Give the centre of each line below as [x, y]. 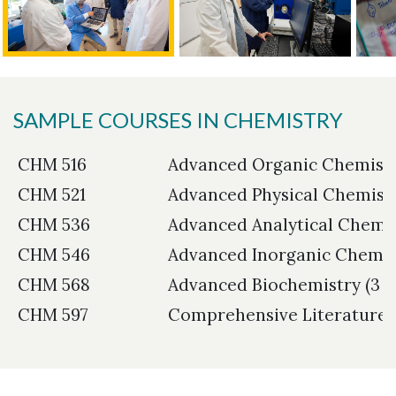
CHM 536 [54, 225]
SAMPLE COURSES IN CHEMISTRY [178, 120]
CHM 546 [54, 255]
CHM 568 [54, 285]
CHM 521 [52, 195]
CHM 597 [53, 315]
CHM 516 [52, 165]
